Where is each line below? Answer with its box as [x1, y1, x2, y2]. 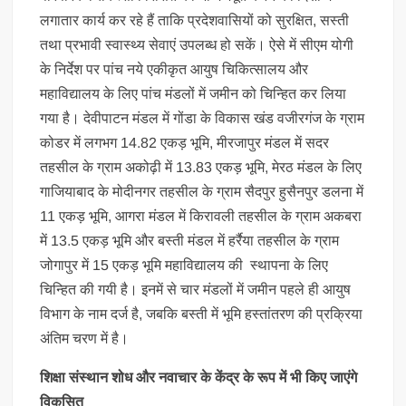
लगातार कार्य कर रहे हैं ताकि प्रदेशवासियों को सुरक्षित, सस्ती [40, 12, 350, 28]
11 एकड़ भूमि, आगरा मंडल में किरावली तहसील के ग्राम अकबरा [40, 208, 362, 224]
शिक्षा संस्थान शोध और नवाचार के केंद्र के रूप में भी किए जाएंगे [40, 369, 358, 385]
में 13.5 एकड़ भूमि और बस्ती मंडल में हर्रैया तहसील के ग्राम [40, 232, 340, 248]
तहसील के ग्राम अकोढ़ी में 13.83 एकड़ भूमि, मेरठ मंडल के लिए [40, 159, 362, 175]
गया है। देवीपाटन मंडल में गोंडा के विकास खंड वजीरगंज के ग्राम [40, 110, 365, 126]
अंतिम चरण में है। [40, 330, 130, 346]
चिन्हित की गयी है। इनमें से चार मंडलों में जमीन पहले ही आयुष [40, 281, 352, 297]
